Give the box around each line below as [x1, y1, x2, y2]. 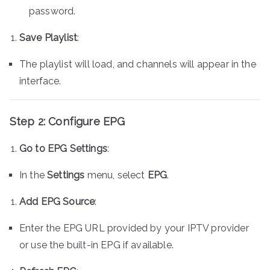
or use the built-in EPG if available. [19, 239, 174, 251]
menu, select [84, 169, 148, 181]
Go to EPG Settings [19, 142, 107, 154]
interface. [19, 75, 61, 87]
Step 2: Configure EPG [10, 115, 125, 128]
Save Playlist [19, 31, 78, 43]
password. [29, 5, 76, 17]
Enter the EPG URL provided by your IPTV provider [19, 222, 249, 234]
